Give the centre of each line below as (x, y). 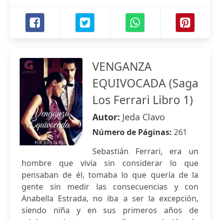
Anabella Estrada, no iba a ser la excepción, (110, 198)
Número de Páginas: (133, 132)
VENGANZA (122, 66)
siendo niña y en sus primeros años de (110, 210)
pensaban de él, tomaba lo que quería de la (110, 175)
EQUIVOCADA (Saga (145, 83)
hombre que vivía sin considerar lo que (110, 163)
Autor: (107, 117)
